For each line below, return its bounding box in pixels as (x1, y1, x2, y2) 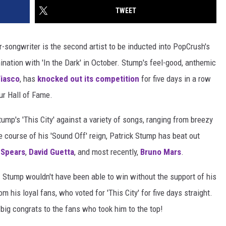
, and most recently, (74, 147, 140, 157)
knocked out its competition (37, 74, 139, 84)
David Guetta (29, 147, 74, 157)
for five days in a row (139, 74, 211, 84)
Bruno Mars (140, 147, 181, 157)
